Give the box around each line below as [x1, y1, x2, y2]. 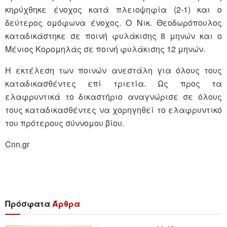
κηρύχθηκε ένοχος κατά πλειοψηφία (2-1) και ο [5, 3, 222, 15]
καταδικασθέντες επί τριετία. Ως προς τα [5, 77, 222, 89]
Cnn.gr [5, 138, 29, 150]
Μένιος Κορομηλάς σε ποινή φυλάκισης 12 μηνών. [5, 43, 205, 55]
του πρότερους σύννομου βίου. [5, 117, 124, 129]
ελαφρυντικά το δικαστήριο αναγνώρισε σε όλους [5, 90, 222, 102]
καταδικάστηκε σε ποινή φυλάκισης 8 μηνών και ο [5, 29, 222, 42]
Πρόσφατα [5, 197, 52, 209]
